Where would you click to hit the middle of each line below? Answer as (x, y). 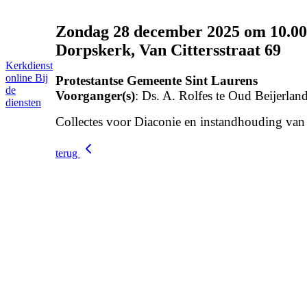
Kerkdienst (29, 65)
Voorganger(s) (95, 95)
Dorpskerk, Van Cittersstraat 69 (168, 50)
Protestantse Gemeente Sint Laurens (157, 80)
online (20, 78)
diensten (23, 102)
